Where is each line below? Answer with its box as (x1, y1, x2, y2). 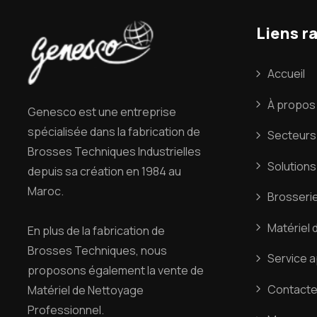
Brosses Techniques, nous (28, 243, 167, 259)
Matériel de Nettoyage (28, 282, 144, 299)
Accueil (267, 66, 305, 82)
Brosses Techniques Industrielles (28, 144, 201, 160)
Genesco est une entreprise (28, 104, 176, 120)
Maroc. (28, 183, 64, 200)
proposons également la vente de (28, 263, 204, 279)
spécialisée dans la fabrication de (28, 124, 200, 140)
